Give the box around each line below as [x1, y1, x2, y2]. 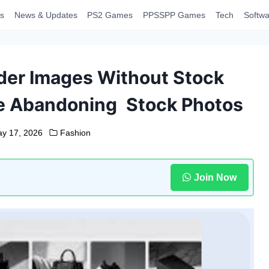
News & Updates [14, 10, 77, 20]
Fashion [59, 128, 91, 138]
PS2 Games [87, 10, 133, 20]
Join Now [193, 172, 237, 183]
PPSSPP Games [143, 10, 206, 20]
